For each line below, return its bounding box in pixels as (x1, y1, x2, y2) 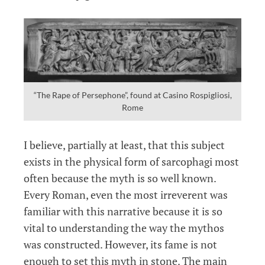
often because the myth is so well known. (24, 170, 216, 185)
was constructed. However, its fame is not (24, 237, 217, 251)
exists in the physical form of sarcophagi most (24, 154, 239, 169)
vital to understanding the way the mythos (24, 220, 224, 235)
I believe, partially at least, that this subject (24, 137, 225, 152)
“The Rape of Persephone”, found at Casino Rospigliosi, (33, 90, 232, 101)
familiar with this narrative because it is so (24, 203, 222, 218)
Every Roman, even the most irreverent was (24, 187, 228, 202)
